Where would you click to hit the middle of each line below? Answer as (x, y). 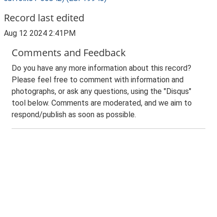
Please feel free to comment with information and (98, 80)
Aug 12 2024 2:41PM (40, 33)
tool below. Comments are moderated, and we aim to (102, 103)
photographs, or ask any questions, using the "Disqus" (101, 91)
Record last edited (44, 18)
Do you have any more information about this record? (101, 68)
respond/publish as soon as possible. (74, 115)
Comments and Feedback (69, 53)
